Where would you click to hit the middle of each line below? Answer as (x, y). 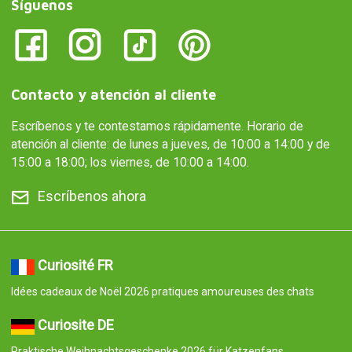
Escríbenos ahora (92, 196)
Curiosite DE (75, 325)
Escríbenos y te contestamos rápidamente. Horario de (157, 126)
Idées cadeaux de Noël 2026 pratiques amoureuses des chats (162, 292)
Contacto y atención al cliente (113, 95)
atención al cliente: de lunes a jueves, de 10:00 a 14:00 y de (170, 145)
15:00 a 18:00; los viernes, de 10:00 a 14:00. (130, 163)
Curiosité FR (75, 266)
